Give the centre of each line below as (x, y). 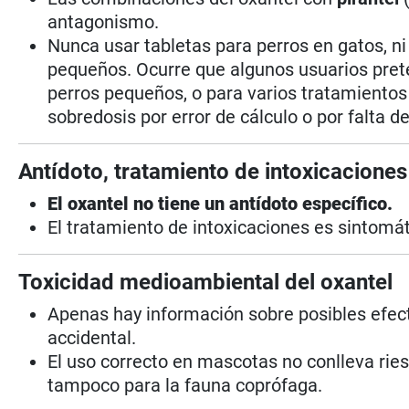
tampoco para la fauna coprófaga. (185, 385)
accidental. (92, 337)
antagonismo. (104, 21)
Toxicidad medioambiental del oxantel (206, 282)
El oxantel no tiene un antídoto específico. (220, 203)
